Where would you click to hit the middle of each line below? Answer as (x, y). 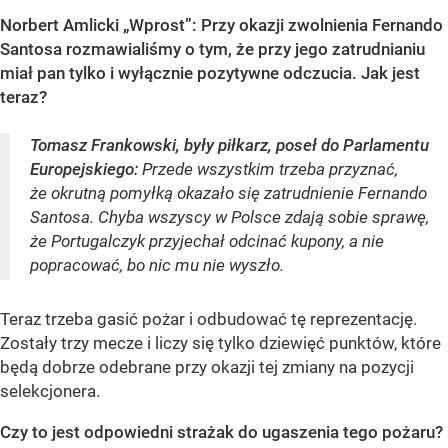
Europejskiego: (84, 168)
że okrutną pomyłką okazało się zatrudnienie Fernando (228, 192)
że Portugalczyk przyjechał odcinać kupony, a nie (207, 240)
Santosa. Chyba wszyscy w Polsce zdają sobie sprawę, (229, 216)
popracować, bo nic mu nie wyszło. (157, 264)
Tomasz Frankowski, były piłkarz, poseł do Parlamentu (229, 144)
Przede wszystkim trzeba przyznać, (268, 168)
